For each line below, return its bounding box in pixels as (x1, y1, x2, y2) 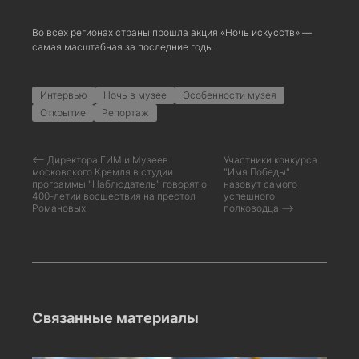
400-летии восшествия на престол (32, 189, 196, 202)
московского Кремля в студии (32, 165, 173, 178)
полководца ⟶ (224, 201, 295, 214)
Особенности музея (183, 88, 276, 101)
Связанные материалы (32, 309, 199, 326)
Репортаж (102, 106, 149, 119)
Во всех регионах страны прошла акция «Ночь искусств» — (32, 26, 312, 38)
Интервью (40, 88, 87, 101)
